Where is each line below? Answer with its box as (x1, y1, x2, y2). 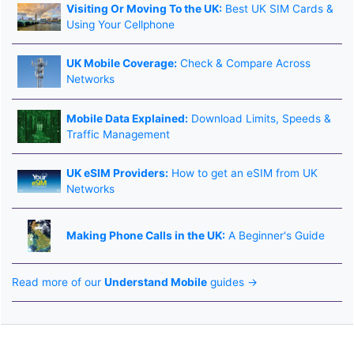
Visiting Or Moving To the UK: (66, 2, 222, 16)
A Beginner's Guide (224, 229, 325, 243)
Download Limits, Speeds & (187, 111, 331, 125)
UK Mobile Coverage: (66, 57, 177, 70)
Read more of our (12, 276, 104, 289)
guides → (207, 276, 258, 289)
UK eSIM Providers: (66, 167, 168, 180)
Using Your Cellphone (66, 18, 175, 32)
